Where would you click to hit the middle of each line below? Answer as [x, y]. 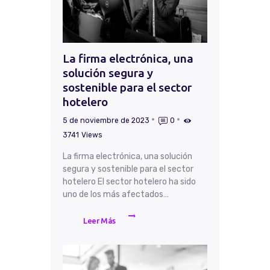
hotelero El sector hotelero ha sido [129, 182]
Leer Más [99, 221]
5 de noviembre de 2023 [106, 121]
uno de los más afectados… [116, 195]
